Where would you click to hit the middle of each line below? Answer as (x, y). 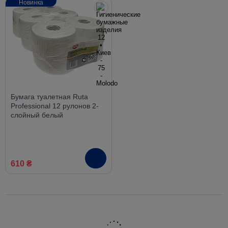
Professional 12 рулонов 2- (55, 106)
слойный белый (37, 115)
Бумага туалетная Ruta (49, 97)
